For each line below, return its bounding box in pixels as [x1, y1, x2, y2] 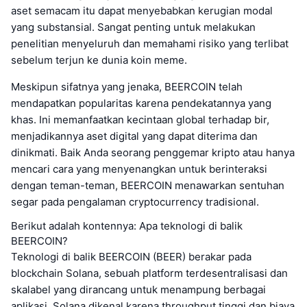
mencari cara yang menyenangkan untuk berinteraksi [11, 162, 267, 175]
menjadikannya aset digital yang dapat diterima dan [11, 129, 258, 143]
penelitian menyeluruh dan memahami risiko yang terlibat [11, 36, 288, 50]
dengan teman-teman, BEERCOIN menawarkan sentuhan [11, 178, 284, 192]
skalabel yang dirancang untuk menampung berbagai [11, 282, 266, 296]
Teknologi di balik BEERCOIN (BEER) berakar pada [11, 249, 251, 263]
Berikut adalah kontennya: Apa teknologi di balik [11, 219, 243, 232]
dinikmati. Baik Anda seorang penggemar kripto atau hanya [11, 145, 295, 159]
